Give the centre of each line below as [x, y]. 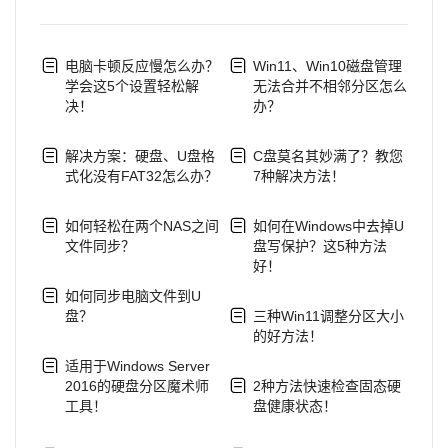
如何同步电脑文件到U [133, 295]
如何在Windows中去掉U [328, 225]
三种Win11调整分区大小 [328, 315]
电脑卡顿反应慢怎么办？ [142, 65]
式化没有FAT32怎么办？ [141, 175]
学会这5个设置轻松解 [132, 85]
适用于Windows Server [137, 365]
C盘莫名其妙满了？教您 [327, 155]
